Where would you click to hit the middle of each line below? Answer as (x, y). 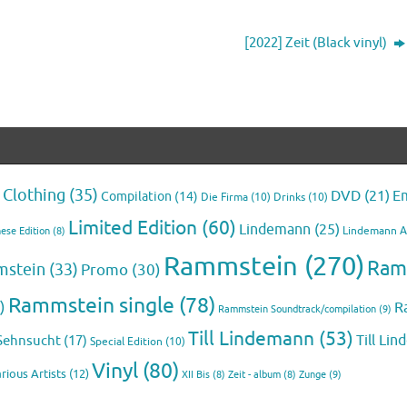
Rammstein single (91, 305)
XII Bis (196, 374)
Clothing (34, 195)
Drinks (289, 197)
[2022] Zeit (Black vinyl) (318, 43)
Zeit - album (254, 374)
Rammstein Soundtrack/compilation (297, 308)
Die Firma (224, 197)
